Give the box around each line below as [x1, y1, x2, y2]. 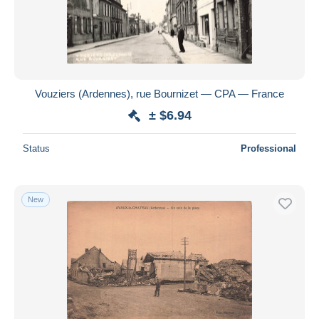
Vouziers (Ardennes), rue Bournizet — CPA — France [35, 87, 284, 100]
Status [23, 142, 50, 154]
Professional [241, 142, 296, 154]
